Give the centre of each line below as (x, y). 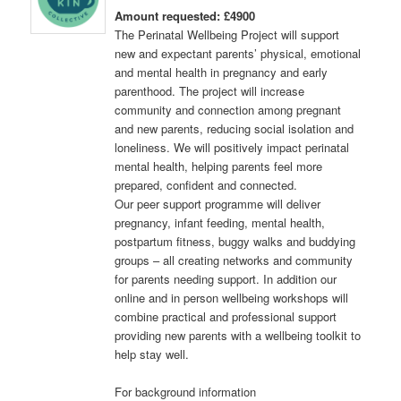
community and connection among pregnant (228, 110)
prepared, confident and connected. (206, 185)
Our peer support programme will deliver (218, 204)
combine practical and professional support (226, 317)
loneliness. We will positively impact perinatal (232, 148)
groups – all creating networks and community (234, 260)
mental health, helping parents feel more (219, 166)
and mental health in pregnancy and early (222, 73)
